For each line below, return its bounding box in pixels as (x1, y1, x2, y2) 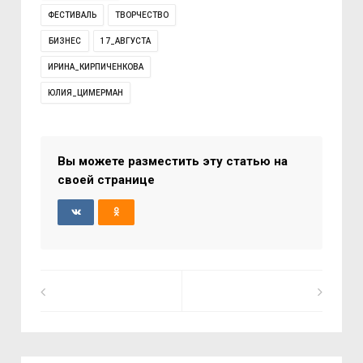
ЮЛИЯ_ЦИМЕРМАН (48, 88, 124, 97)
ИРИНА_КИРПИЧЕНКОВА (48, 62, 144, 71)
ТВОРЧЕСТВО (115, 11, 169, 19)
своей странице (58, 173, 156, 187)
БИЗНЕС (49, 36, 82, 45)
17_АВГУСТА (100, 36, 152, 45)
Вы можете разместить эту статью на (58, 154, 288, 169)
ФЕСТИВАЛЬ (48, 11, 97, 19)
